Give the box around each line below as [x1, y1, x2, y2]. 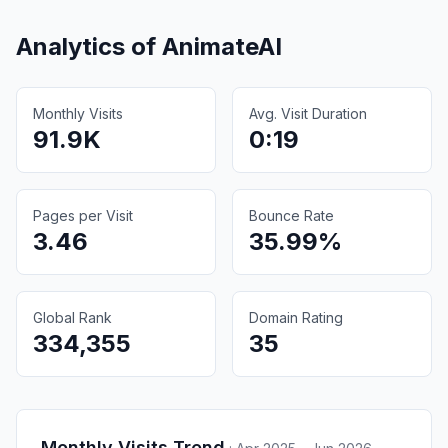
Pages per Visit [33, 206, 133, 224]
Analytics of [16, 31, 162, 61]
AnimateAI [162, 31, 282, 61]
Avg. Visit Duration [249, 104, 367, 122]
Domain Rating [249, 308, 343, 326]
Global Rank [33, 308, 112, 326]
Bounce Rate [249, 206, 334, 224]
